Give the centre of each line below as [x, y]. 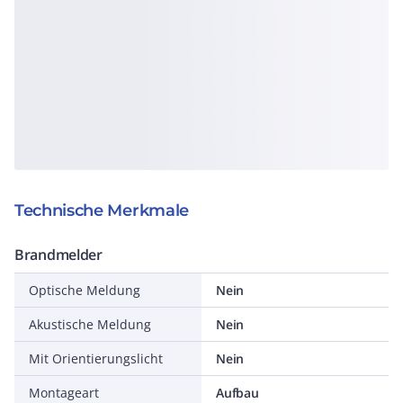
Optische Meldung [85, 290]
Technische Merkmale [102, 210]
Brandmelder [58, 255]
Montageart [64, 393]
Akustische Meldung [90, 324]
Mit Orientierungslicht [96, 358]
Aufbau [237, 393]
